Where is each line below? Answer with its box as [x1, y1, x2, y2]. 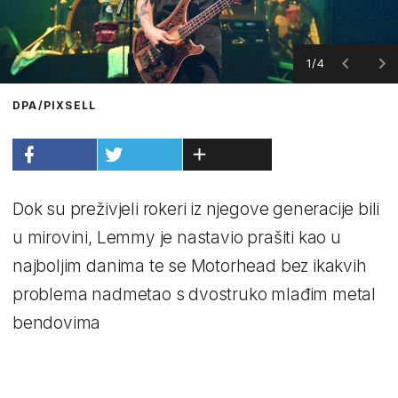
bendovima [12, 312, 101, 333]
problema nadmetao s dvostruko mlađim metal [12, 283, 377, 305]
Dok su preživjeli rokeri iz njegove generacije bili [12, 198, 380, 219]
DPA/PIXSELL [12, 98, 97, 112]
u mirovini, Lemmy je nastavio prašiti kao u [12, 227, 341, 248]
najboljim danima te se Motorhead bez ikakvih [12, 255, 367, 276]
